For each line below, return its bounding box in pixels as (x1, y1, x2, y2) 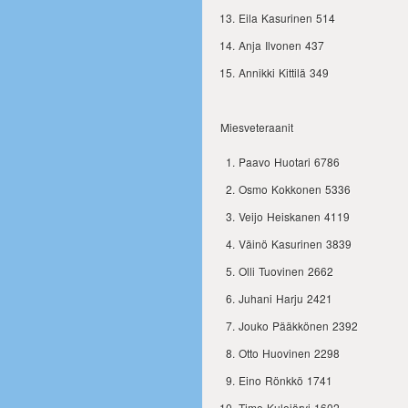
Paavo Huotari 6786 (239, 154, 340, 169)
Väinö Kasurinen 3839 (239, 236, 352, 251)
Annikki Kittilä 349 (239, 65, 329, 80)
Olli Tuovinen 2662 (239, 263, 333, 279)
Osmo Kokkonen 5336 (239, 181, 351, 197)
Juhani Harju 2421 (239, 291, 332, 306)
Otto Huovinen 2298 (239, 345, 340, 361)
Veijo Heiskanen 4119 (239, 209, 350, 224)
